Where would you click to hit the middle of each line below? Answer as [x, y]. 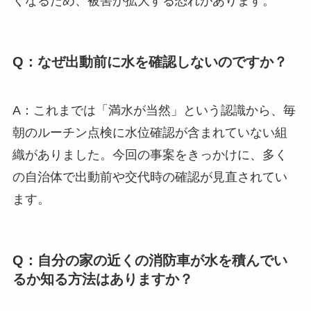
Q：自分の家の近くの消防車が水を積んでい [150, 260]
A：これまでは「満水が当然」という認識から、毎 [154, 110]
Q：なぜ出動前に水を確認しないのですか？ [150, 62]
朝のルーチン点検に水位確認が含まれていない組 [150, 132]
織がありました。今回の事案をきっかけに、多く [150, 154]
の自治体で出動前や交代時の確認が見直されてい [150, 177]
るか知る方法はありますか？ [102, 279]
